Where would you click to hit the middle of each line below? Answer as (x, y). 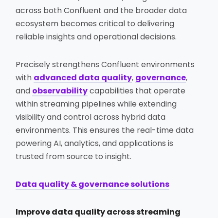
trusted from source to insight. (74, 157)
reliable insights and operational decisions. (96, 37)
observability (60, 91)
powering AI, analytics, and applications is (95, 144)
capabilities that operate (137, 91)
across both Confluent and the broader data (101, 11)
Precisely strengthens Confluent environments (105, 65)
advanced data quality (83, 78)
